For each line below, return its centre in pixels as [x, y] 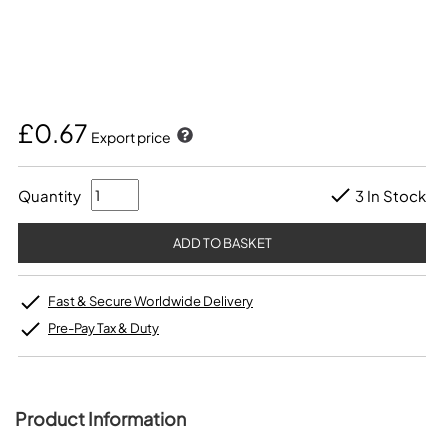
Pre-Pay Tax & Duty [103, 328]
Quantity [49, 195]
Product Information [100, 418]
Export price [132, 137]
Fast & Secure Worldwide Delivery [150, 301]
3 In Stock [390, 195]
